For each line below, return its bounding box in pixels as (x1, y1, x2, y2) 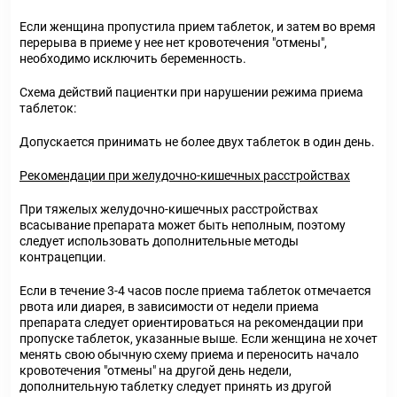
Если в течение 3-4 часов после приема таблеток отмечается (19, 284, 371, 298)
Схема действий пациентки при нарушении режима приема (19, 85, 363, 99)
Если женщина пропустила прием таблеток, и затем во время (19, 19, 376, 34)
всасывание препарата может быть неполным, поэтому (19, 218, 346, 232)
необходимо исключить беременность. (19, 51, 246, 66)
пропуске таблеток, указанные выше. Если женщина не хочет (19, 331, 378, 346)
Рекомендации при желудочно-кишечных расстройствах (19, 168, 350, 183)
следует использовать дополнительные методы (19, 234, 299, 248)
